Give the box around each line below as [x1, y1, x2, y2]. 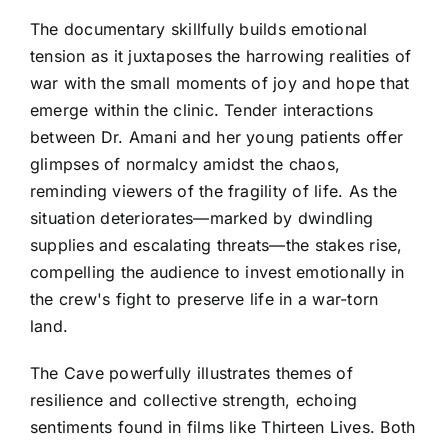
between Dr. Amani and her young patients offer [30, 126, 404, 147]
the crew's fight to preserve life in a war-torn [30, 288, 379, 309]
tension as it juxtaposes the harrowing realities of [30, 45, 412, 66]
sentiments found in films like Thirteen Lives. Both [30, 416, 416, 437]
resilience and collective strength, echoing [30, 389, 358, 410]
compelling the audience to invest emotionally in [30, 261, 405, 282]
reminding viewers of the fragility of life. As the [30, 180, 397, 201]
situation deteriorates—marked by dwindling [30, 207, 374, 228]
